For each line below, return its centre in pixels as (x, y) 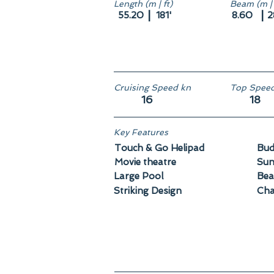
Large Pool (139, 176)
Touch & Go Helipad (159, 148)
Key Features (141, 132)
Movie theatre (145, 162)
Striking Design (148, 191)
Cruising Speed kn (152, 87)
